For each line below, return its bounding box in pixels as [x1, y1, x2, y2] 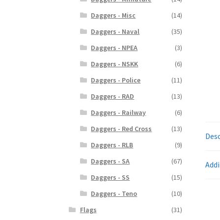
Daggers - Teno [91, 189, 137, 198]
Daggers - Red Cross [91, 124, 152, 134]
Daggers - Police [91, 76, 141, 85]
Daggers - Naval [91, 27, 140, 36]
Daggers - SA [91, 157, 130, 166]
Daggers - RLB [91, 140, 134, 150]
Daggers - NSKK [91, 59, 138, 69]
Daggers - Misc [91, 11, 136, 20]
